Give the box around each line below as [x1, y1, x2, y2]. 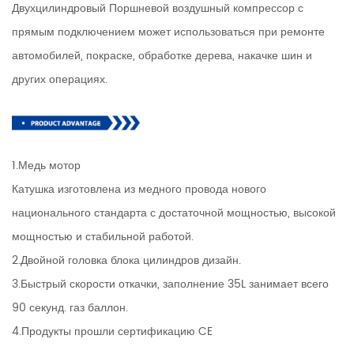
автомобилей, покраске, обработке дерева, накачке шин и [12, 46, 312, 65]
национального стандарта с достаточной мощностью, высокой [12, 203, 336, 222]
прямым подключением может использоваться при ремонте [12, 22, 325, 41]
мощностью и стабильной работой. [12, 227, 194, 246]
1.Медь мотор [12, 156, 81, 175]
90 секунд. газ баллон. [12, 298, 128, 317]
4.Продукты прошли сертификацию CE [12, 322, 213, 341]
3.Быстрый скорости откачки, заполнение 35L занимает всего [12, 274, 329, 293]
